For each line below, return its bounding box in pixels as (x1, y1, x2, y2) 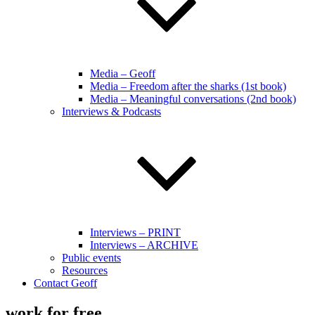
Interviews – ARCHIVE (90, 239, 198, 251)
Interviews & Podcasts (62, 105, 161, 117)
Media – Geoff (90, 67, 155, 79)
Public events (62, 252, 121, 264)
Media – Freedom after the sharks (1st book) (90, 80, 286, 92)
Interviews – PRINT (90, 226, 181, 238)
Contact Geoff (34, 277, 97, 289)
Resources (62, 264, 108, 276)
